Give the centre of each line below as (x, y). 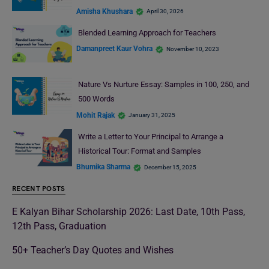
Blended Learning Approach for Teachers (148, 32)
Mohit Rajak (95, 115)
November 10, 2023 (193, 49)
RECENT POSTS (39, 189)
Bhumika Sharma (103, 167)
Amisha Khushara (104, 11)
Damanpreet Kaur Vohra (114, 49)
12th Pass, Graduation (59, 226)
